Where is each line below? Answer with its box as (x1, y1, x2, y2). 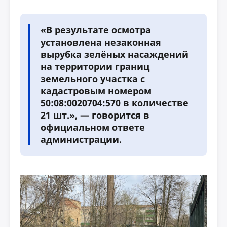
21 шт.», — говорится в (41, 109, 149, 121)
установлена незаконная (41, 36, 161, 48)
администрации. (41, 133, 122, 145)
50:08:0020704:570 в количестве (41, 97, 188, 109)
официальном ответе (41, 121, 145, 133)
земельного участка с (41, 72, 145, 85)
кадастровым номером (41, 85, 152, 97)
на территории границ (41, 60, 149, 72)
